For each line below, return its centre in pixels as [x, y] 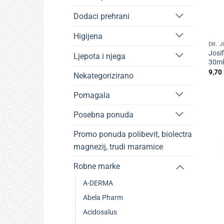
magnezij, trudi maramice [118, 147]
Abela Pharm [103, 198]
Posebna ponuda [103, 115]
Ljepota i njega [99, 56]
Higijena [88, 36]
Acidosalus [100, 212]
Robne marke [97, 166]
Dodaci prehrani [101, 16]
